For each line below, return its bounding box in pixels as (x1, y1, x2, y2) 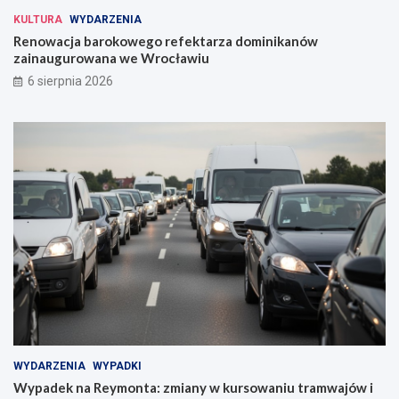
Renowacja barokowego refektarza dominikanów (13, 33, 318, 50)
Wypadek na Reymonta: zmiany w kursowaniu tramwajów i (13, 379, 373, 396)
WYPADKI (93, 360, 142, 373)
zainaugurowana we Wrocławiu (13, 50, 209, 67)
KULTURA (13, 13, 62, 27)
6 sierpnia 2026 (28, 74, 113, 89)
